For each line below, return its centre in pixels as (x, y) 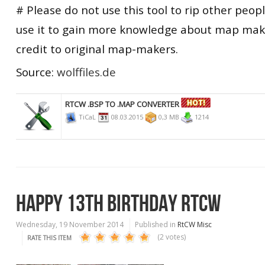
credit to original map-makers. (97, 49)
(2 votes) (172, 237)
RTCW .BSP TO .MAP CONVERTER (122, 104)
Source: (36, 72)
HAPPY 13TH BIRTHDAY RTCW (119, 204)
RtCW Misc (195, 224)
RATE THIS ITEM (49, 238)
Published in (155, 224)
